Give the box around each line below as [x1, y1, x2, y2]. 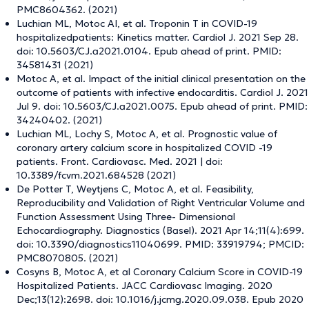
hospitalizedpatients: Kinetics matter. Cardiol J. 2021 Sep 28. [17, 31, 299, 43]
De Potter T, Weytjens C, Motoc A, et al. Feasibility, [17, 183, 254, 195]
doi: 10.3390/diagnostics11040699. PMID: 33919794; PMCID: [17, 238, 304, 250]
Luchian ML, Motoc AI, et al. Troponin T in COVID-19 [17, 17, 257, 30]
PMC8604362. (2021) [17, 3, 117, 16]
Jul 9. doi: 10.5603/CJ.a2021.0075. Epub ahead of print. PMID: [17, 100, 308, 112]
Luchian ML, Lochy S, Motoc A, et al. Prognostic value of [17, 128, 277, 140]
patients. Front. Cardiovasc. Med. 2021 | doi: [17, 155, 223, 168]
